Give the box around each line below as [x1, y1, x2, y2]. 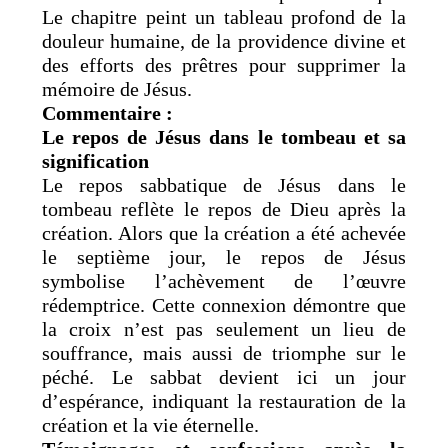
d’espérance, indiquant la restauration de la [42, 389, 406, 412]
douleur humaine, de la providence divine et [42, 29, 406, 52]
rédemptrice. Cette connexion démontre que [42, 293, 406, 316]
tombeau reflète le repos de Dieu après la [42, 197, 406, 220]
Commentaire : [42, 101, 174, 124]
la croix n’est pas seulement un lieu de [42, 317, 406, 340]
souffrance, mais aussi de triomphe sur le [42, 341, 406, 364]
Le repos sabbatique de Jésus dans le [42, 173, 406, 196]
